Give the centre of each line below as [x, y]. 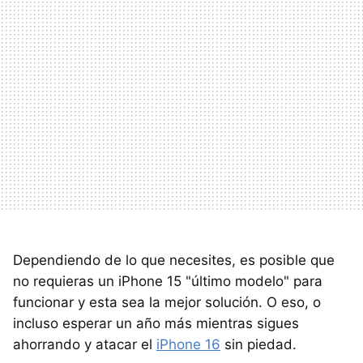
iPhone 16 [188, 344]
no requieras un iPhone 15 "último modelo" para [168, 281]
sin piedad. [258, 344]
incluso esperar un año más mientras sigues [156, 323]
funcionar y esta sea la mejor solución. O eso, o [167, 302]
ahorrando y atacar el [85, 344]
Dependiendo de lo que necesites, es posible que [174, 260]
